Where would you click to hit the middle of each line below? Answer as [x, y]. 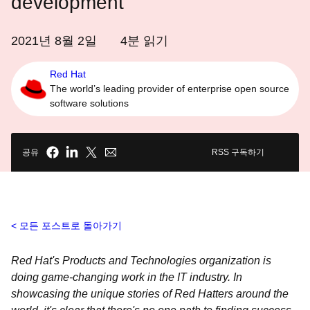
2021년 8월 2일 [54, 41]
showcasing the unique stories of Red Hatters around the [150, 294]
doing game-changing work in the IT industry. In [127, 277]
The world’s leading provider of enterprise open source [170, 89]
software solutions [89, 103]
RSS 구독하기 [238, 152]
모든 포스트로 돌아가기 [71, 226]
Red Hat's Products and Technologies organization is [141, 261]
